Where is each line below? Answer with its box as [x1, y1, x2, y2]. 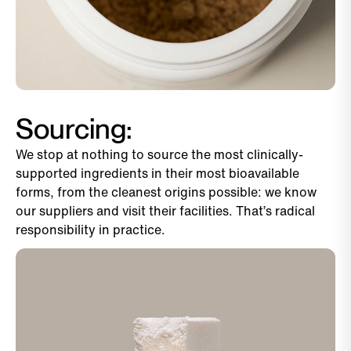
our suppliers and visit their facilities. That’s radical [16, 201, 315, 220]
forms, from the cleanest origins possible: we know [16, 182, 317, 201]
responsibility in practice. [16, 219, 165, 239]
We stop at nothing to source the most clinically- [16, 144, 303, 164]
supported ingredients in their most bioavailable [16, 163, 299, 183]
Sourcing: [16, 111, 132, 146]
